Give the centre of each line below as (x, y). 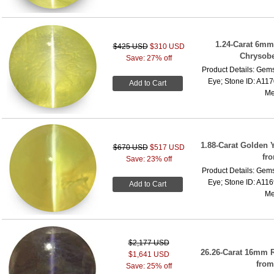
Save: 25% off (149, 266)
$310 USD (167, 46)
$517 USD (167, 147)
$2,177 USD (149, 243)
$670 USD (130, 147)
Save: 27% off (149, 58)
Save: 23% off (149, 159)
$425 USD (130, 46)
